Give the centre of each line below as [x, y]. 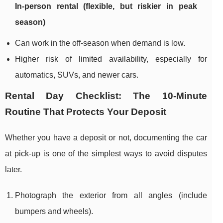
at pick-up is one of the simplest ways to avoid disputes [106, 154]
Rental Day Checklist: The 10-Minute [106, 96]
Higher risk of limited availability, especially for [111, 59]
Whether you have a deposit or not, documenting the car [106, 138]
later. [13, 170]
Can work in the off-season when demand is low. [100, 43]
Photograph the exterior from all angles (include [111, 196]
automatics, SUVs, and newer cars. [77, 75]
